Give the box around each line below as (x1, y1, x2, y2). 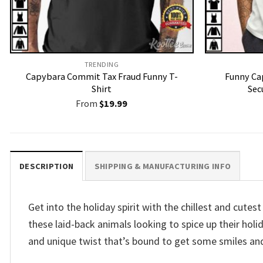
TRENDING (84, 60, 119, 69)
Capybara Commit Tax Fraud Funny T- (25, 70, 178, 83)
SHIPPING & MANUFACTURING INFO (94, 161, 231, 172)
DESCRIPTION (19, 161, 74, 172)
